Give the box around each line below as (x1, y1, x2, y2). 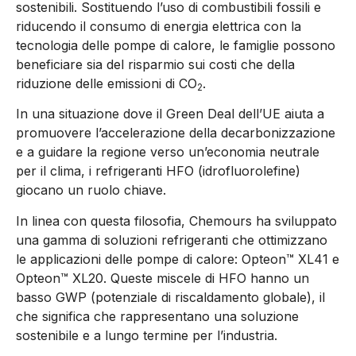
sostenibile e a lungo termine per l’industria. (16, 327, 277, 343)
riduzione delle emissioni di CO (16, 75, 197, 92)
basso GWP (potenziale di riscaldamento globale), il (16, 288, 325, 305)
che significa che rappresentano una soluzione (16, 308, 299, 324)
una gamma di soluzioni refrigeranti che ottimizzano (16, 231, 327, 248)
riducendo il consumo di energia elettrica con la (16, 18, 301, 35)
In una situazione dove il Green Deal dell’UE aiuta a (16, 106, 324, 122)
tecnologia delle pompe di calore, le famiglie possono (16, 37, 335, 54)
